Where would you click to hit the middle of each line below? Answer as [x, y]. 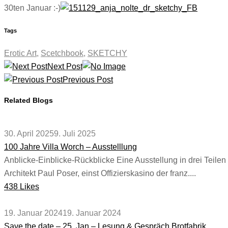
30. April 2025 [29, 133]
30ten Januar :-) [32, 8]
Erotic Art [20, 53]
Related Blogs [28, 100]
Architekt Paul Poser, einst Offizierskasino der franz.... [100, 173]
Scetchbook [62, 53]
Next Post [65, 66]
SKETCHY [107, 53]
